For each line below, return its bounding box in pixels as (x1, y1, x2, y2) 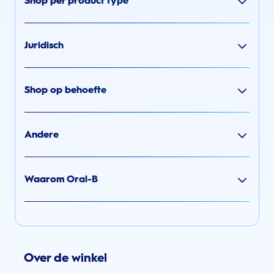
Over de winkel (24, 250, 107, 265)
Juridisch (24, 39, 64, 51)
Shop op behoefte (24, 84, 106, 96)
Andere (24, 128, 59, 141)
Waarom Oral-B (24, 173, 98, 185)
